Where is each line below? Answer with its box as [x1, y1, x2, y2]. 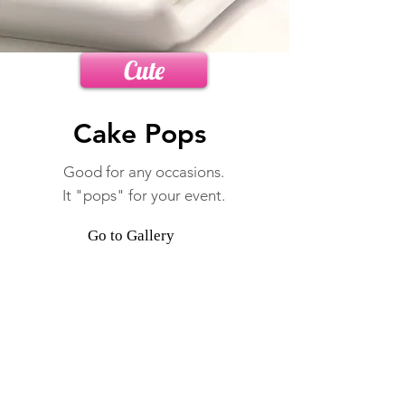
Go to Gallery [88, 227, 174, 244]
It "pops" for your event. [62, 186, 225, 204]
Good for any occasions [63, 163, 221, 181]
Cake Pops [72, 118, 206, 150]
